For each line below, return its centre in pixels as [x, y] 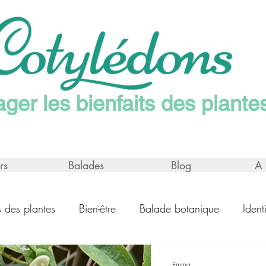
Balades [86, 165]
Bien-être [97, 208]
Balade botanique [179, 208]
